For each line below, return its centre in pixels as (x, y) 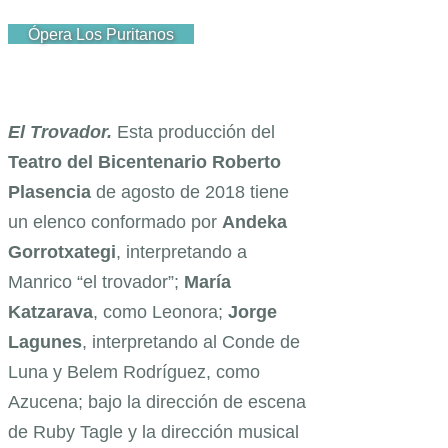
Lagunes (45, 341)
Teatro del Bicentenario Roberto (144, 161)
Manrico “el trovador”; (96, 281)
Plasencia (49, 191)
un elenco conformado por (115, 221)
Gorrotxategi (62, 251)
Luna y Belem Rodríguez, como (134, 371)
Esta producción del (196, 131)
